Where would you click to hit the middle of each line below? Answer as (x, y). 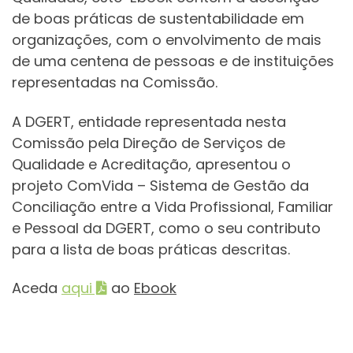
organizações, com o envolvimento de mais (167, 40)
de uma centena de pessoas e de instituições (173, 61)
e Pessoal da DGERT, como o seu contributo (166, 228)
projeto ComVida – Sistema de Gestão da (160, 185)
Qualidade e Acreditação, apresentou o (151, 164)
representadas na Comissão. (115, 83)
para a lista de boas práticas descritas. (151, 249)
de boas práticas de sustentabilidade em (158, 19)
